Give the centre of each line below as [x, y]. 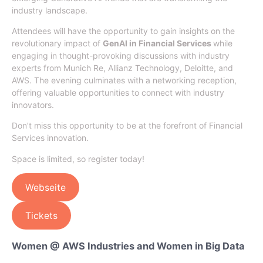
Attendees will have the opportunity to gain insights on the [123, 31]
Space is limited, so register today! [78, 159]
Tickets [41, 215]
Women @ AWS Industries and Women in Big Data [128, 246]
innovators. [33, 104]
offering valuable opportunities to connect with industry [118, 92]
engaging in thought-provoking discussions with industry [121, 55]
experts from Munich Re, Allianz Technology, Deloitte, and [122, 68]
